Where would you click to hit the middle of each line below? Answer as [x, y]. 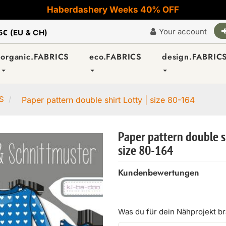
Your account [183, 32]
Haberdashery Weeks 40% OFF [113, 10]
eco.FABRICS [116, 57]
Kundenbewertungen [159, 173]
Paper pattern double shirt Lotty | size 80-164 [108, 100]
